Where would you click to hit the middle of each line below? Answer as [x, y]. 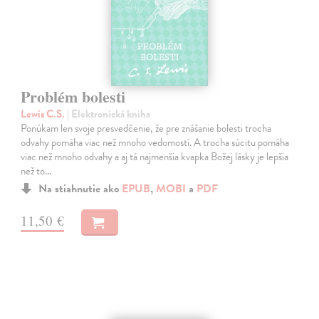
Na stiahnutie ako [80, 188]
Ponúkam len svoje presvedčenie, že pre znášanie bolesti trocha [146, 128]
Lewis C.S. [44, 114]
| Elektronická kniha [109, 114]
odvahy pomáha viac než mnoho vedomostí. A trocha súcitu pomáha [155, 142]
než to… [36, 171]
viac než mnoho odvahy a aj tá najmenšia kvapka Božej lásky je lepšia [155, 156]
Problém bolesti [73, 96]
